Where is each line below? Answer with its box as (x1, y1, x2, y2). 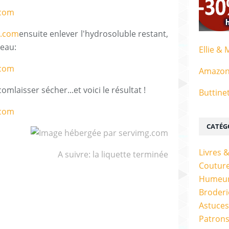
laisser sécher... (14, 84, 74, 96)
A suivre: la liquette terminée (58, 149, 168, 161)
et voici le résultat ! (74, 84, 146, 96)
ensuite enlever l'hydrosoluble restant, (18, 28, 169, 40)
